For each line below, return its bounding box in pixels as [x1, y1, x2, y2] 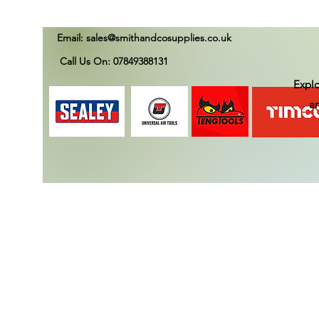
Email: [57, 31, 86, 44]
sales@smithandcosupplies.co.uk [86, 31, 231, 44]
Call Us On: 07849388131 [57, 55, 168, 68]
